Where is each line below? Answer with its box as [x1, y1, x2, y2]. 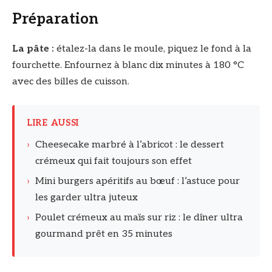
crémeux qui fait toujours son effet [35, 155, 192, 167]
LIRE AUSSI [27, 117, 80, 128]
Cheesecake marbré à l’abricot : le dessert [35, 138, 224, 151]
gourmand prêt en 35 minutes [35, 228, 172, 240]
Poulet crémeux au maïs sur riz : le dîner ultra [35, 211, 243, 223]
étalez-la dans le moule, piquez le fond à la [56, 43, 251, 55]
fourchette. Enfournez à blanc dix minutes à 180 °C [12, 59, 244, 72]
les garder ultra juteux [35, 191, 138, 203]
